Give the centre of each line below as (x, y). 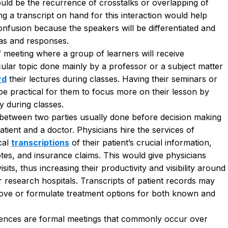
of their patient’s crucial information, (140, 142)
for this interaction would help (148, 15)
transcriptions (40, 142)
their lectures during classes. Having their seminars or (112, 79)
